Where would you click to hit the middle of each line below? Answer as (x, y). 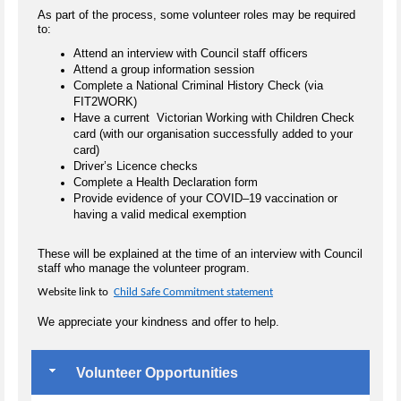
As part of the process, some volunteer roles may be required (196, 15)
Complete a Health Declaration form (166, 182)
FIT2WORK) (105, 101)
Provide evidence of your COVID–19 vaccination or (205, 198)
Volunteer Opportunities (155, 372)
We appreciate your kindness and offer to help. (158, 321)
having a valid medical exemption (160, 214)
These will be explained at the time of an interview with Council (200, 254)
